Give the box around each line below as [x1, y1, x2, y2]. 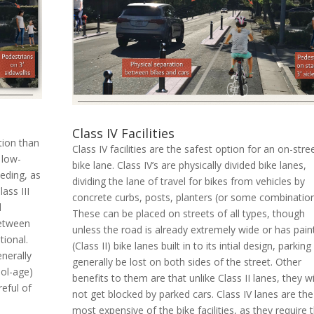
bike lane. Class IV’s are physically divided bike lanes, [72, 158, 307, 172]
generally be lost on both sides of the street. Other [72, 255, 302, 269]
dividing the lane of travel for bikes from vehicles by [72, 175, 306, 189]
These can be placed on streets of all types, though [72, 207, 306, 221]
